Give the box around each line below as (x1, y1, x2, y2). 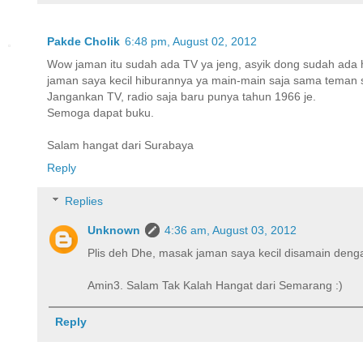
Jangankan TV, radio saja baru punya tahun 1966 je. (47, 89, 316, 103)
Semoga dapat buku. (47, 105, 154, 119)
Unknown (88, 224, 141, 237)
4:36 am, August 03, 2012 (164, 224, 297, 237)
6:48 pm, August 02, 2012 (125, 34, 257, 48)
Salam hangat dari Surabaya (47, 138, 194, 152)
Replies (65, 194, 104, 208)
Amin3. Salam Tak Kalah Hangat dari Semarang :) (88, 279, 344, 293)
